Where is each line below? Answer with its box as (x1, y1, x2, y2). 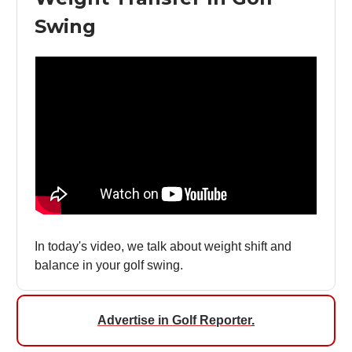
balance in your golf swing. (35, 258, 183, 272)
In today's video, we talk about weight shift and (35, 239, 291, 253)
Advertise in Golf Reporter (97, 313, 251, 327)
